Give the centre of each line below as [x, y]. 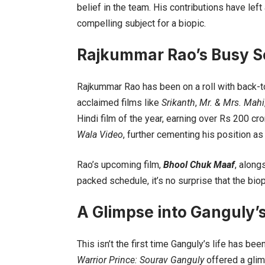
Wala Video [100, 134]
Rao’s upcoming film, [120, 164]
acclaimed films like [119, 102]
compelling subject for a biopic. [141, 23]
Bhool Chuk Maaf [199, 164]
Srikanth [178, 102]
